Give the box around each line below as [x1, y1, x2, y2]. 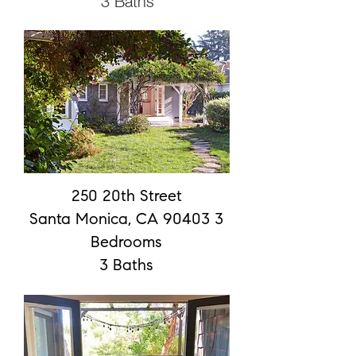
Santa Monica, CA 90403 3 [29, 212, 223, 228]
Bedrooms [91, 235, 162, 251]
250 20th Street [71, 189, 182, 205]
